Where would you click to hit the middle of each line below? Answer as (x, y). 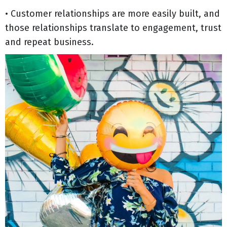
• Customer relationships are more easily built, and (112, 13)
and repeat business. (49, 42)
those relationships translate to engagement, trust (113, 28)
